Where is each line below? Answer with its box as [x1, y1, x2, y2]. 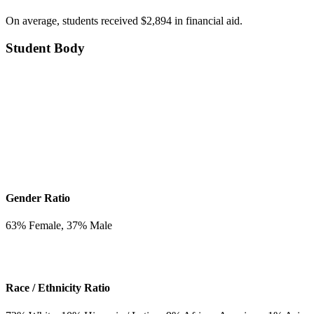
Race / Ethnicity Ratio [6, 282, 110, 294]
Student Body [6, 40, 85, 55]
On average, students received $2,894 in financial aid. [6, 15, 243, 27]
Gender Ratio [6, 191, 70, 204]
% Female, [17, 219, 67, 232]
